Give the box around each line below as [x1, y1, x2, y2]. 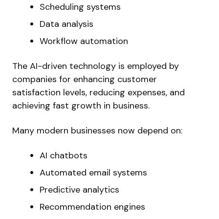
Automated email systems [40, 167, 147, 179]
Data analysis [40, 18, 93, 30]
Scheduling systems [40, 1, 121, 13]
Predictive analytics [40, 184, 119, 196]
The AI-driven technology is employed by [12, 60, 179, 72]
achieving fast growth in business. [12, 100, 150, 112]
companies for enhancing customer [12, 73, 157, 86]
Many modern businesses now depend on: [12, 125, 182, 137]
